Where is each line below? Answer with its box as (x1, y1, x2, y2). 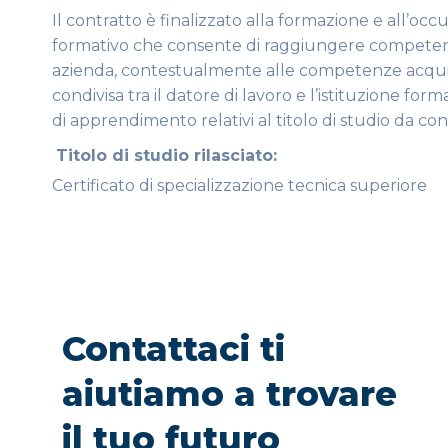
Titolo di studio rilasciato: (56, 145, 277, 165)
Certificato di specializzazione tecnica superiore (52, 175, 427, 195)
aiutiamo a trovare (62, 373, 397, 416)
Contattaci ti (62, 328, 285, 371)
